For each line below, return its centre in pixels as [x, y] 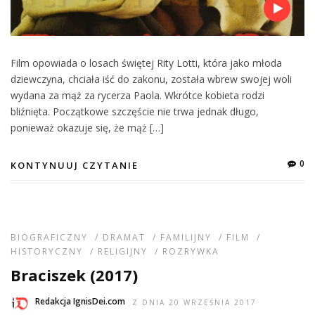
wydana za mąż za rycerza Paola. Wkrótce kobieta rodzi [137, 95]
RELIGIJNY [123, 251]
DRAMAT [124, 237]
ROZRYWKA [191, 251]
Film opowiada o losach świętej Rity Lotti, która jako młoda [146, 63]
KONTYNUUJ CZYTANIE [75, 165]
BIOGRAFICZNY [49, 237]
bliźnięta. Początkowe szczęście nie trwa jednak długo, [135, 111]
